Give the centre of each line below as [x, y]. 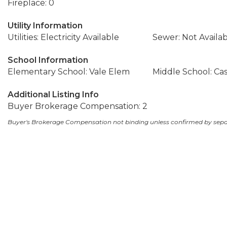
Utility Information [45, 26]
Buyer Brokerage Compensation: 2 [78, 106]
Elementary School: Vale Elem [69, 72]
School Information [48, 60]
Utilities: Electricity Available [63, 37]
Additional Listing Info [53, 94]
